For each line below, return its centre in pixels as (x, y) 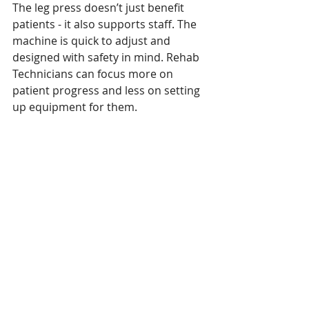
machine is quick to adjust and (93, 40)
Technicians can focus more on (94, 73)
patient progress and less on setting (108, 90)
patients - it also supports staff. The (106, 24)
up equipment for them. (76, 107)
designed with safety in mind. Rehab (107, 57)
